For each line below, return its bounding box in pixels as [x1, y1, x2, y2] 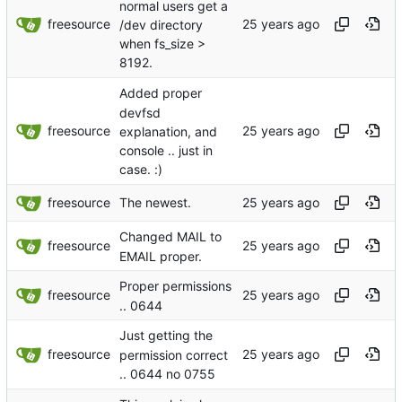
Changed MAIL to [119, 229, 222, 245]
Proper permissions [119, 278, 232, 294]
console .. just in [119, 143, 213, 159]
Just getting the [119, 328, 213, 344]
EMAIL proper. [119, 248, 202, 264]
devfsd [119, 104, 161, 120]
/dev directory [119, 16, 203, 32]
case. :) [119, 162, 162, 178]
